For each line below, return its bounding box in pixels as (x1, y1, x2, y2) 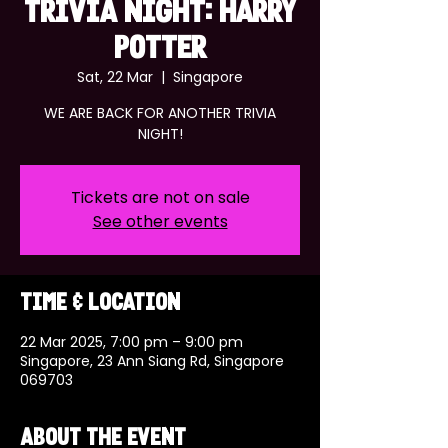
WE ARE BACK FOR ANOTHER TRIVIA (44, 103, 276, 123)
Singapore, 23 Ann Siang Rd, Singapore (20, 351, 284, 371)
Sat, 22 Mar (77, 67, 153, 87)
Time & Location (20, 294, 180, 314)
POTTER (113, 36, 207, 64)
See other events (92, 210, 228, 233)
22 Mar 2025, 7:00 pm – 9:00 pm (20, 332, 243, 352)
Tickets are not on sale (70, 186, 250, 209)
